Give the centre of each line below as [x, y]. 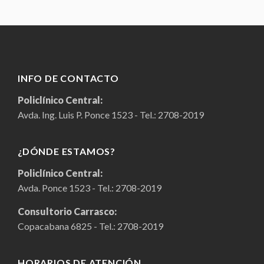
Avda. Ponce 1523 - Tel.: [67, 188]
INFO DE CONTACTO [68, 78]
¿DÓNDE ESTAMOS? [67, 151]
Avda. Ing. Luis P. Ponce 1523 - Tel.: [88, 115]
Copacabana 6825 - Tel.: [67, 226]
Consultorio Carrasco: [67, 212]
